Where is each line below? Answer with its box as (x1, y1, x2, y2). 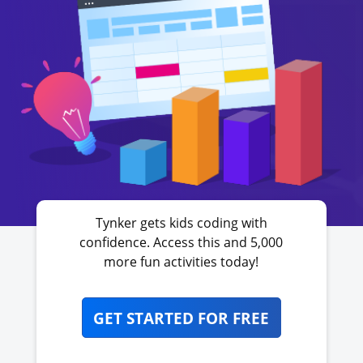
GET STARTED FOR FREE (93, 307, 270, 328)
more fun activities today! (104, 253, 259, 271)
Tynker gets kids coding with (95, 214, 267, 232)
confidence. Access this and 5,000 (79, 233, 284, 251)
